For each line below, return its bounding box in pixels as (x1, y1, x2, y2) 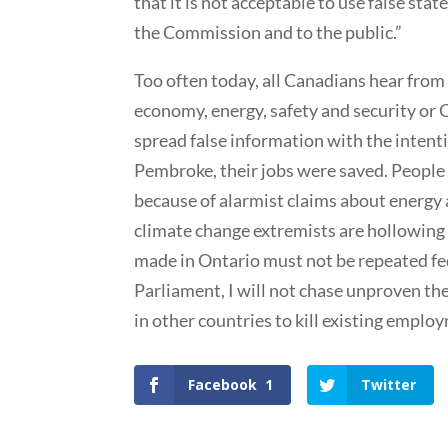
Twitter (361, 374, 417, 394)
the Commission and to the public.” (134, 20, 403, 43)
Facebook (188, 374, 258, 394)
